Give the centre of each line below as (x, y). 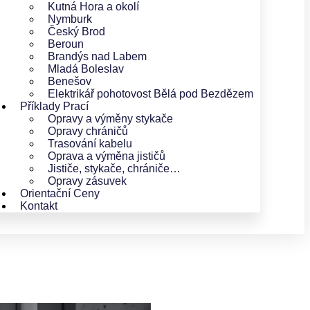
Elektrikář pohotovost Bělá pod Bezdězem (151, 93)
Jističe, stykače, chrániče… (114, 168)
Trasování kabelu (90, 143)
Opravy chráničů (88, 131)
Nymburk (70, 19)
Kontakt (39, 206)
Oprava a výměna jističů (107, 156)
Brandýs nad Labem (97, 56)
